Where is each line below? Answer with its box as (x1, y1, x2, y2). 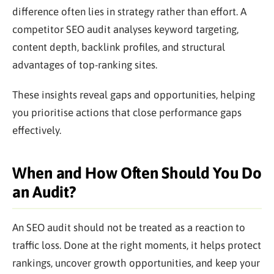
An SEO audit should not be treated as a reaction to (12, 221, 245, 234)
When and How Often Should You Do (12, 163, 262, 182)
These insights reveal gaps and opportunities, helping (12, 88, 255, 101)
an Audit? (12, 182, 76, 201)
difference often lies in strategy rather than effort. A (12, 5, 246, 18)
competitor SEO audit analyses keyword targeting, (12, 23, 239, 35)
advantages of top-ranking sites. (12, 58, 157, 71)
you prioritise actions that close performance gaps (12, 106, 242, 119)
